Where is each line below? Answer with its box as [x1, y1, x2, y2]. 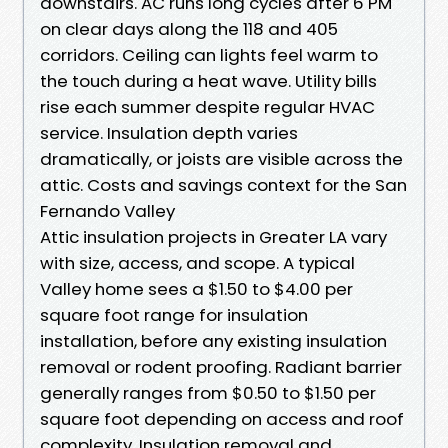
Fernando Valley [40, 198, 175, 223]
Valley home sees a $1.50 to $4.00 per [40, 276, 353, 301]
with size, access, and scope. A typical [40, 250, 355, 275]
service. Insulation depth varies [40, 120, 298, 145]
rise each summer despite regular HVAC [40, 94, 375, 119]
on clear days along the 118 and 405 [40, 16, 338, 41]
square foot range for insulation [40, 302, 308, 327]
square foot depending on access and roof [40, 406, 404, 431]
